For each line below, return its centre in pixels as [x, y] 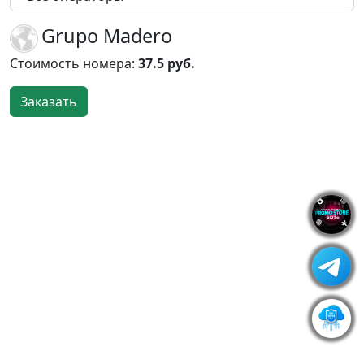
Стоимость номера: [74, 63]
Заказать [49, 102]
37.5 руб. [167, 63]
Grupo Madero [107, 36]
